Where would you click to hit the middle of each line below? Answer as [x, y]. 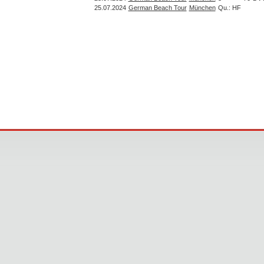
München [202, 7]
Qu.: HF [229, 7]
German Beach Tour [157, 7]
